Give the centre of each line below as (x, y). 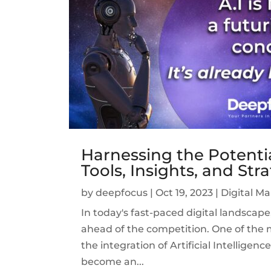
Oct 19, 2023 (184, 192)
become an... (113, 261)
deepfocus (122, 192)
